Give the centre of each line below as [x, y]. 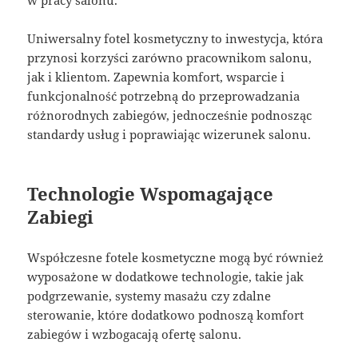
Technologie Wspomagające [151, 194]
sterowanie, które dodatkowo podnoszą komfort [166, 315]
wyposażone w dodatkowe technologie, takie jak [166, 277]
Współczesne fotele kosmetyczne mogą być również [176, 258]
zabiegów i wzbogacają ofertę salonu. [135, 334]
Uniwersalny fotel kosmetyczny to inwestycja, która [175, 39]
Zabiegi [61, 217]
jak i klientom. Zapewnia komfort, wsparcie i [156, 77]
